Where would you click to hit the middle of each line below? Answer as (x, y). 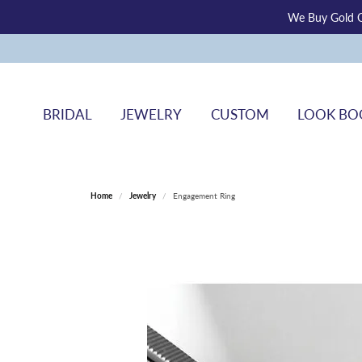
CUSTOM (240, 114)
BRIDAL (67, 114)
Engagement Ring (204, 196)
